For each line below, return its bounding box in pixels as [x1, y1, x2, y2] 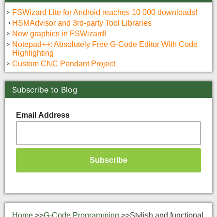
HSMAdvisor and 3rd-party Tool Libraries [12, 18, 152, 27]
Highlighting [12, 48, 54, 57]
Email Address [16, 110, 70, 119]
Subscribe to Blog [12, 84, 77, 94]
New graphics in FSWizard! [12, 29, 106, 38]
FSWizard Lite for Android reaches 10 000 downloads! [12, 8, 197, 16]
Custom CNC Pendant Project [12, 59, 115, 68]
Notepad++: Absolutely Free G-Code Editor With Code [12, 40, 198, 48]
